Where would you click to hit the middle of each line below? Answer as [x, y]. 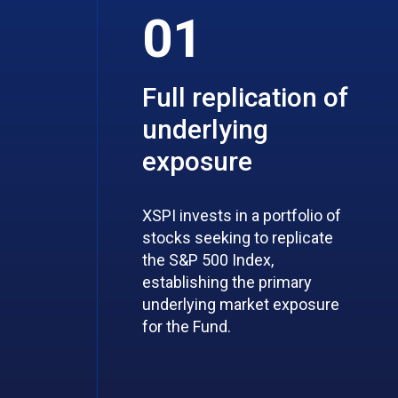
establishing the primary [227, 282]
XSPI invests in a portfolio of [242, 215]
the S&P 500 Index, [208, 260]
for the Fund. [187, 326]
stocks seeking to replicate [238, 238]
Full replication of [246, 97]
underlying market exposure [241, 304]
